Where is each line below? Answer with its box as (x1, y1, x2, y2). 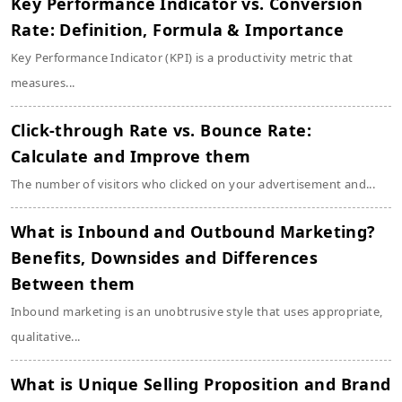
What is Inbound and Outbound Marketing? (11, 221, 376, 242)
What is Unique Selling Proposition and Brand (11, 373, 391, 395)
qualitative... (11, 328, 81, 345)
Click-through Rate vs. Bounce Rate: (11, 119, 311, 141)
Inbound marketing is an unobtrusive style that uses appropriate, (11, 303, 383, 319)
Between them (11, 273, 135, 294)
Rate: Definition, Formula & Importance (11, 19, 345, 40)
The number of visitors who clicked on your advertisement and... (11, 176, 376, 192)
